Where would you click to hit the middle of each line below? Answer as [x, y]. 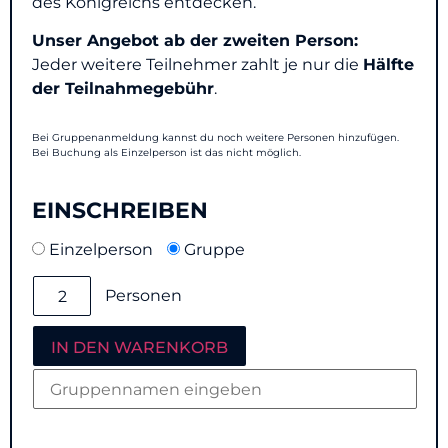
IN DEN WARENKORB [139, 348]
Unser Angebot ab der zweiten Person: [195, 41]
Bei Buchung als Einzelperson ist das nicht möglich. [166, 153]
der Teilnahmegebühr [123, 89]
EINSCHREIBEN [120, 211]
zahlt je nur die [300, 65]
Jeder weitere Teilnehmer [134, 65]
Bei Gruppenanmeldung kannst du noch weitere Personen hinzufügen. [215, 138]
